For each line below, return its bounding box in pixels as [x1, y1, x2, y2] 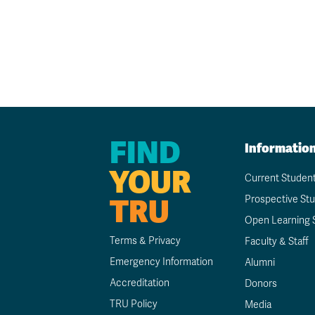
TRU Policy [110, 298, 158, 310]
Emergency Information [110, 256, 214, 268]
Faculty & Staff [245, 236, 309, 247]
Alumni [245, 257, 276, 269]
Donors [245, 278, 278, 290]
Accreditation [110, 277, 170, 289]
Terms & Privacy [110, 235, 181, 247]
